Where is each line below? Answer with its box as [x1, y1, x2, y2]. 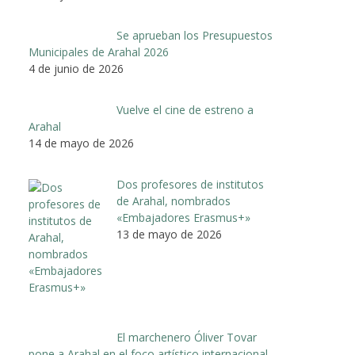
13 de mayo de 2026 [116, 227, 222, 242]
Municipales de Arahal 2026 [29, 44, 169, 60]
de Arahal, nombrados [116, 193, 231, 209]
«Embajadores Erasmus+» [116, 210, 250, 226]
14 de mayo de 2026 [29, 136, 134, 151]
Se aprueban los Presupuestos [116, 28, 273, 44]
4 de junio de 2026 [29, 61, 124, 77]
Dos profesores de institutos [116, 177, 264, 193]
